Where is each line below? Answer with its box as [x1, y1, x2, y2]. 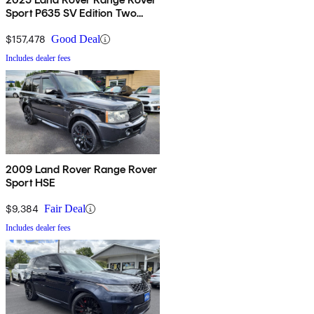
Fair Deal [44, 203, 86, 215]
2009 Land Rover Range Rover [6, 163, 158, 177]
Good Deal [51, 33, 100, 46]
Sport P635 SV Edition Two [6, 6, 137, 20]
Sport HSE [6, 176, 56, 190]
